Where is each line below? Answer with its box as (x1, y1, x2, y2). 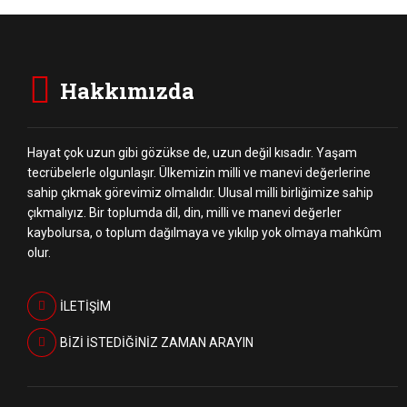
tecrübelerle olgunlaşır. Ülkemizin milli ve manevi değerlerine (27, 165, 371, 181)
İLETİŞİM (59, 299, 111, 314)
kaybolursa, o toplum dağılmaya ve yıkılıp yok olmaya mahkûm (27, 225, 382, 241)
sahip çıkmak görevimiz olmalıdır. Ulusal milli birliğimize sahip (27, 185, 373, 201)
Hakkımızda (60, 76, 194, 106)
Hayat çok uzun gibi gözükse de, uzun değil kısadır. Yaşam (27, 145, 357, 161)
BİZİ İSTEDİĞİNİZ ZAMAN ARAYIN (59, 335, 253, 351)
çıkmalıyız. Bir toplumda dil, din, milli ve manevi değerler (27, 205, 342, 221)
